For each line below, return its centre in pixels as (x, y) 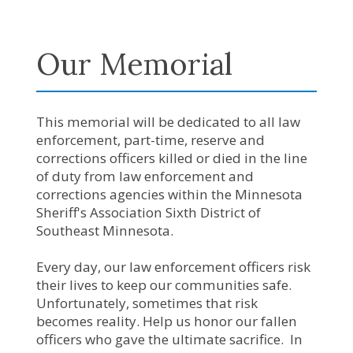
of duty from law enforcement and (145, 176)
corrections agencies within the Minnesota (169, 194)
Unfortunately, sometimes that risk (147, 303)
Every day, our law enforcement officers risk (173, 266)
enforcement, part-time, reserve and (150, 139)
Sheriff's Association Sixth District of (149, 212)
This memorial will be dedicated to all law (168, 121)
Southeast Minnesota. (106, 230)
